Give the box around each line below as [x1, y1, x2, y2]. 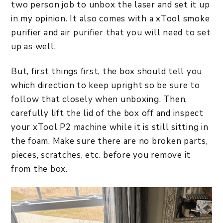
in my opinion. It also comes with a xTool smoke [11, 12, 210, 24]
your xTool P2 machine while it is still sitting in [11, 121, 209, 133]
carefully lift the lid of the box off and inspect [11, 107, 204, 119]
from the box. [11, 163, 68, 175]
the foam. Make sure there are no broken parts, [11, 135, 208, 147]
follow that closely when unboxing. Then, [11, 93, 187, 105]
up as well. [11, 40, 56, 52]
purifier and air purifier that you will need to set [11, 26, 211, 38]
